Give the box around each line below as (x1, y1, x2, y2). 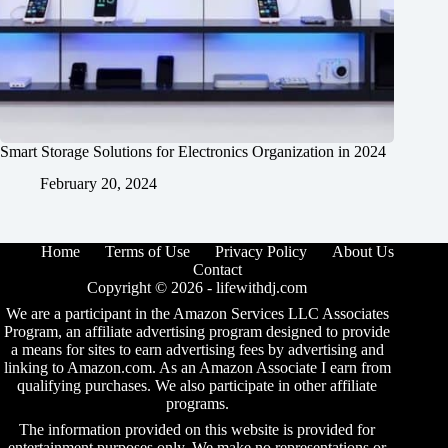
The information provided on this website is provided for (19, 421, 376, 439)
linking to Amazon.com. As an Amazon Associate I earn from (3, 359, 391, 377)
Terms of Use (104, 243, 190, 261)
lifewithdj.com (216, 279, 308, 297)
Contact (192, 261, 242, 279)
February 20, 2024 (40, 175, 157, 193)
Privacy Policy (214, 243, 307, 261)
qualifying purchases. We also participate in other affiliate (17, 377, 378, 395)
